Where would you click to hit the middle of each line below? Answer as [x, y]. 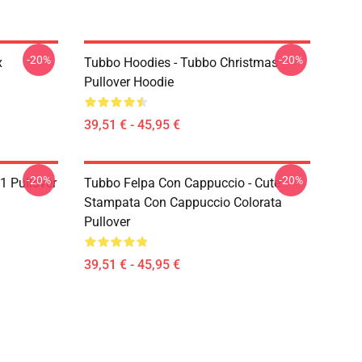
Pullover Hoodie [129, 82]
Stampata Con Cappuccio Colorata [183, 202]
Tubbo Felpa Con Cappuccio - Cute [182, 183]
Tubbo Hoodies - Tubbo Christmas [181, 63]
